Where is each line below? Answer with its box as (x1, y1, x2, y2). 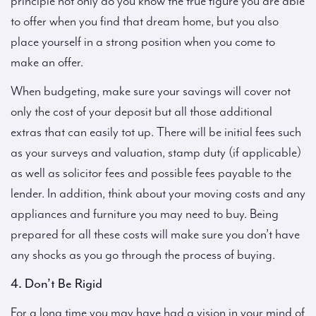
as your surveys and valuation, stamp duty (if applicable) (11, 145, 301, 160)
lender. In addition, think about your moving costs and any (11, 186, 305, 201)
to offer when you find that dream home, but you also (11, 14, 279, 29)
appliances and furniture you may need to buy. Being (11, 207, 279, 221)
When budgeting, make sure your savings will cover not (11, 84, 291, 99)
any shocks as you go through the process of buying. (11, 248, 275, 262)
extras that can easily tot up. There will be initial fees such (11, 125, 301, 140)
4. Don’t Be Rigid (11, 275, 102, 292)
